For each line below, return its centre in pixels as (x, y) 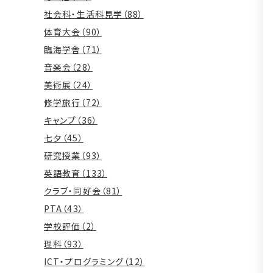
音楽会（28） (68, 67)
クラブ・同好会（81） (83, 190)
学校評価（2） (70, 226)
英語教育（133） (76, 173)
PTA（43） (64, 208)
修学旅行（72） (73, 102)
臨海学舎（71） (73, 49)
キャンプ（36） (71, 120)
